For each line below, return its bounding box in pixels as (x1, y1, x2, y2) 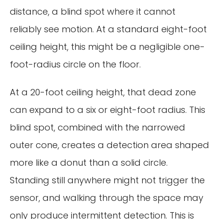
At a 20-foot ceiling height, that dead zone (10, 86, 196, 99)
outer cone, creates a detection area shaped (10, 139, 209, 152)
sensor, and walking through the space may (10, 192, 203, 204)
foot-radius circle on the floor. (10, 58, 141, 70)
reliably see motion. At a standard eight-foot (10, 22, 207, 35)
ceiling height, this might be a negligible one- (10, 40, 205, 53)
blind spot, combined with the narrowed (10, 121, 185, 134)
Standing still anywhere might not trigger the (10, 174, 205, 187)
